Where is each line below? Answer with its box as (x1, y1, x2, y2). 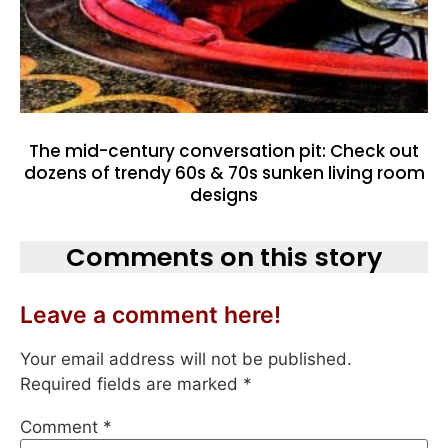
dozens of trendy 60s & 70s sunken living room (23, 161, 425, 186)
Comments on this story (66, 239, 382, 276)
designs (190, 183, 258, 208)
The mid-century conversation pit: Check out (29, 139, 419, 164)
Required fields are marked (20, 374, 243, 395)
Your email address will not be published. (20, 349, 352, 370)
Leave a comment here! (20, 301, 281, 330)
